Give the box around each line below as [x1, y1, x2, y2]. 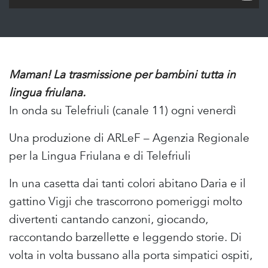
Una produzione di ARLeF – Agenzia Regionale [9, 130, 249, 147]
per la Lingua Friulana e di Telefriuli [9, 148, 191, 165]
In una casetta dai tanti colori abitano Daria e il [9, 176, 246, 192]
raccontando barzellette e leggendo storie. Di [9, 230, 242, 246]
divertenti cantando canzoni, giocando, [9, 212, 208, 228]
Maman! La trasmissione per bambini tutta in [9, 67, 236, 83]
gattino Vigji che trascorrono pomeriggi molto [9, 194, 242, 210]
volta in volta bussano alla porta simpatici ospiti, [9, 248, 252, 264]
